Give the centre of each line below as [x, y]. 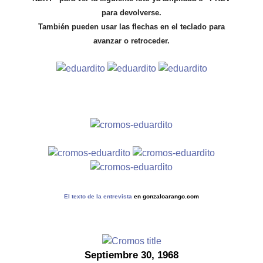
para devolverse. [131, 13]
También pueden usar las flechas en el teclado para [131, 27]
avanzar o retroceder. [131, 41]
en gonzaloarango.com [166, 196]
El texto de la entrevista [98, 196]
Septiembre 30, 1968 [131, 255]
